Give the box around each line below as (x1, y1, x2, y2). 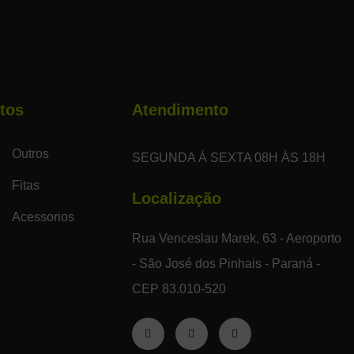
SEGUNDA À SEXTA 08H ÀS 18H (132, 151, 326, 165)
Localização (132, 190, 221, 208)
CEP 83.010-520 (132, 282, 226, 296)
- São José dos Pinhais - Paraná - (132, 257, 320, 271)
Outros (12, 147, 49, 161)
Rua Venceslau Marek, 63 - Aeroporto (132, 232, 341, 246)
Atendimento (132, 101, 228, 119)
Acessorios (12, 210, 74, 224)
